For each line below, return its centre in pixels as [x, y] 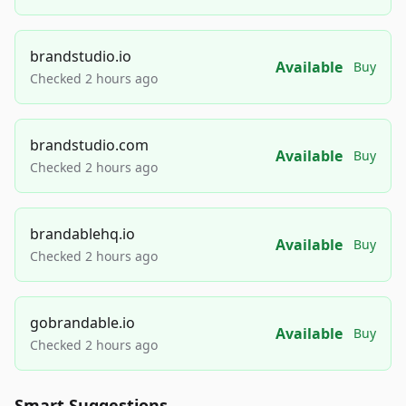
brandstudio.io [81, 57]
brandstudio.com [89, 145]
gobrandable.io [82, 323]
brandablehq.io [82, 234]
